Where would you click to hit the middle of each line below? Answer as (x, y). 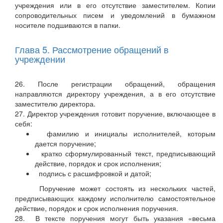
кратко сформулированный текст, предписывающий (125, 154)
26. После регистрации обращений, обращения (115, 84)
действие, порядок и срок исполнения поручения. (97, 208)
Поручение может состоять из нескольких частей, (115, 188)
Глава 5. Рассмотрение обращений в (92, 50)
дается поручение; (65, 144)
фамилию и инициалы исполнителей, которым (125, 134)
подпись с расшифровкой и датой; (93, 173)
